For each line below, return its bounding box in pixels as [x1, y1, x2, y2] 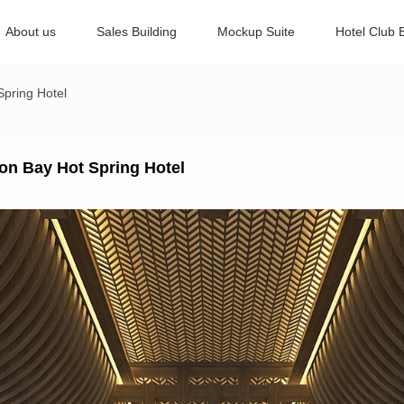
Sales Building [96, 24, 177, 39]
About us [5, 24, 56, 39]
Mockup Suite [216, 24, 295, 39]
